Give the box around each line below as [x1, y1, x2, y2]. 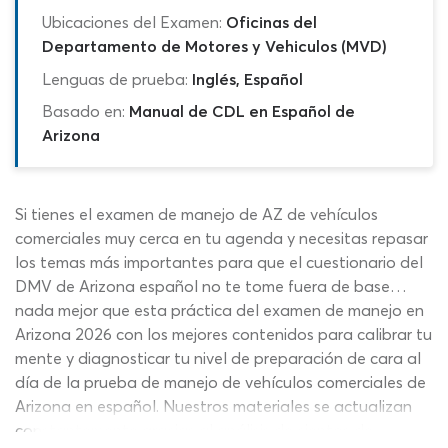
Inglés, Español [192, 68, 303, 89]
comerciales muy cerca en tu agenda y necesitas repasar [15, 227, 428, 248]
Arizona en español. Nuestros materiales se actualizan [15, 395, 412, 416]
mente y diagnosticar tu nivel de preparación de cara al [15, 347, 421, 368]
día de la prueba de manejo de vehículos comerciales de [15, 371, 426, 392]
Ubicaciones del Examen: [42, 11, 222, 32]
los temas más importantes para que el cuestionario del [15, 251, 423, 272]
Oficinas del [226, 11, 317, 32]
